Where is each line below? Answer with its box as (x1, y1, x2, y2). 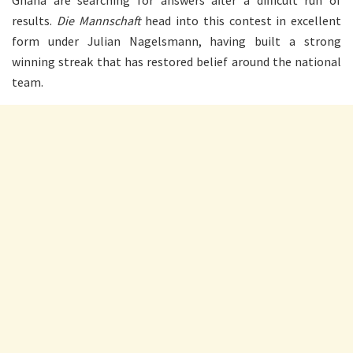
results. (12, 12, 57, 28)
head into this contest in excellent (145, 12, 341, 28)
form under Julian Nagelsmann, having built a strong (12, 32, 341, 49)
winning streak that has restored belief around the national (12, 53, 341, 69)
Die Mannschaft (56, 12, 146, 28)
